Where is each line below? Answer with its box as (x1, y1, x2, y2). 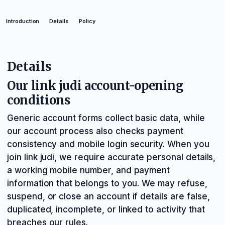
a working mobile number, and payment (7, 165, 170, 175)
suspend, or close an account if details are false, (7, 191, 210, 201)
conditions (7, 93, 71, 107)
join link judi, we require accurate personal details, (7, 152, 216, 162)
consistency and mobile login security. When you (7, 139, 209, 149)
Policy (79, 18, 95, 25)
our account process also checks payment (7, 126, 184, 136)
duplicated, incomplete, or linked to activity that (7, 204, 205, 214)
